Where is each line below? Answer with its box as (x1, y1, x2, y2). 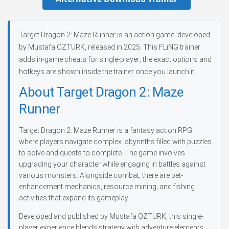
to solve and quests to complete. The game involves (19, 149, 185, 157)
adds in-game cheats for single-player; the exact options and (19, 55, 212, 63)
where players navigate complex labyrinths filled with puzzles (19, 138, 212, 146)
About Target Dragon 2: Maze (19, 84, 184, 100)
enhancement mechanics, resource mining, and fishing (19, 182, 195, 191)
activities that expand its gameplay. (19, 194, 129, 202)
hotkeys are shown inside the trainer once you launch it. (19, 67, 196, 76)
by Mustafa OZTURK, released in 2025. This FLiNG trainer (19, 43, 200, 51)
